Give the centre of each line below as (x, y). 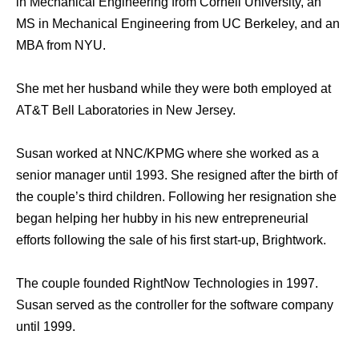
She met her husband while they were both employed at (173, 89)
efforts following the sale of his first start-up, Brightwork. (171, 240)
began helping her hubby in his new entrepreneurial (162, 219)
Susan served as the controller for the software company (175, 305)
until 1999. (46, 327)
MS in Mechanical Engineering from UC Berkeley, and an (178, 24)
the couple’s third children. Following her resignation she (176, 197)
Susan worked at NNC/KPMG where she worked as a (167, 154)
